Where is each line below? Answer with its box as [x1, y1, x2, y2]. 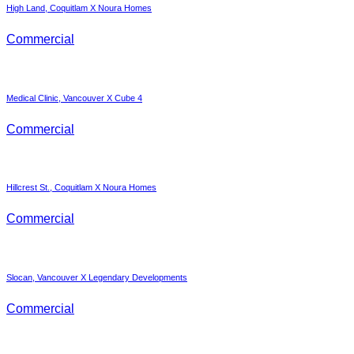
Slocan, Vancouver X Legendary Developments [6, 273, 187, 283]
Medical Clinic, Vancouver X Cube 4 [6, 92, 142, 103]
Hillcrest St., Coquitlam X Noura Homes [6, 183, 156, 193]
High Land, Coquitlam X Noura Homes [6, 2, 152, 13]
